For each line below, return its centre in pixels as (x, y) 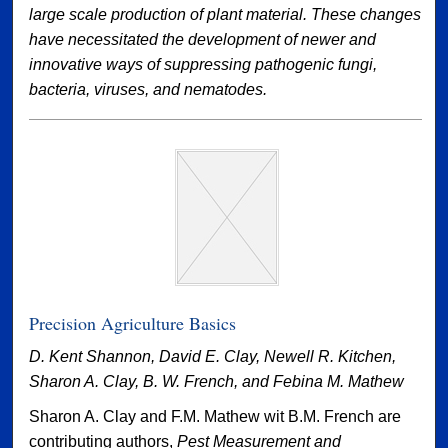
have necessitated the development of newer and (203, 40)
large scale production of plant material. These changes (225, 15)
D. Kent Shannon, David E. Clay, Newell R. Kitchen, (213, 357)
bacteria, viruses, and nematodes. (148, 90)
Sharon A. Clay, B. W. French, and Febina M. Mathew (217, 382)
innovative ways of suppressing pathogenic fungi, (203, 65)
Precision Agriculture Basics (133, 323)
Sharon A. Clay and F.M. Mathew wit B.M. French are (215, 417)
